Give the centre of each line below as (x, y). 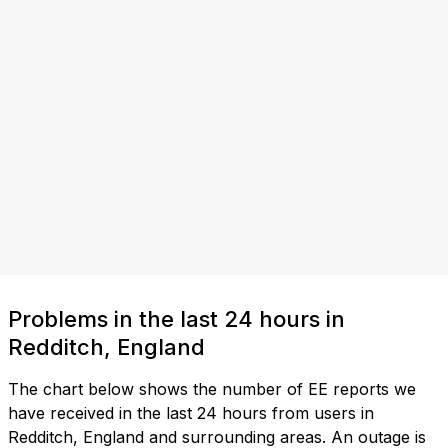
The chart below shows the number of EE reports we (212, 389)
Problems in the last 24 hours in (176, 319)
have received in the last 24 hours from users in (191, 413)
